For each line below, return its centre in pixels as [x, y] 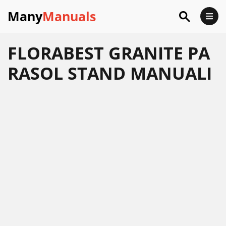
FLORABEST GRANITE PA [109, 53]
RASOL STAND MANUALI [110, 73]
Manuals [69, 16]
